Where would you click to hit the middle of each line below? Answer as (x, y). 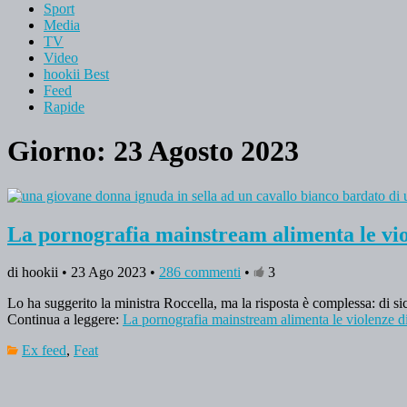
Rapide (64, 106)
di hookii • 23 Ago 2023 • (83, 273)
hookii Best (76, 74)
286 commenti (200, 273)
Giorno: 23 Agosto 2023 (153, 151)
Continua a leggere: (65, 320)
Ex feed (44, 351)
